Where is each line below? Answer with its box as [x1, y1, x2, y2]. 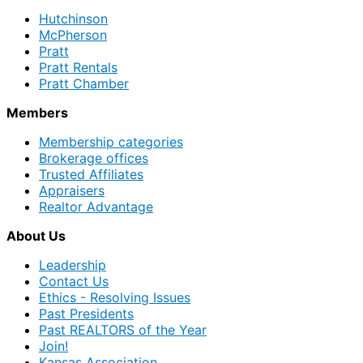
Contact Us [39, 273, 109, 290]
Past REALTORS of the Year [39, 322, 207, 339]
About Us [6, 228, 66, 245]
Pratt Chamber [39, 75, 129, 92]
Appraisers [39, 182, 105, 199]
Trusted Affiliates [39, 166, 143, 183]
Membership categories [39, 134, 183, 151]
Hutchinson [39, 11, 108, 28]
